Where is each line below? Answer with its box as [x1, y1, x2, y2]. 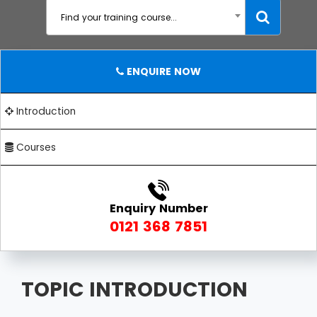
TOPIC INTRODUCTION [21, 276, 248, 304]
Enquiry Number [109, 200, 208, 217]
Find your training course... [60, 11, 177, 23]
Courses [13, 140, 56, 154]
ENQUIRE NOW [124, 64, 201, 79]
